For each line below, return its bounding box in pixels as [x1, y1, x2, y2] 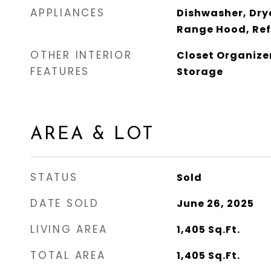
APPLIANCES [30, 5, 105, 20]
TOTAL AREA [30, 248, 106, 263]
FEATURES [30, 64, 90, 79]
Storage [176, 65, 223, 79]
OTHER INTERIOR [30, 48, 132, 62]
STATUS [30, 170, 78, 184]
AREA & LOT [30, 126, 154, 143]
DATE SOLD [30, 196, 99, 211]
